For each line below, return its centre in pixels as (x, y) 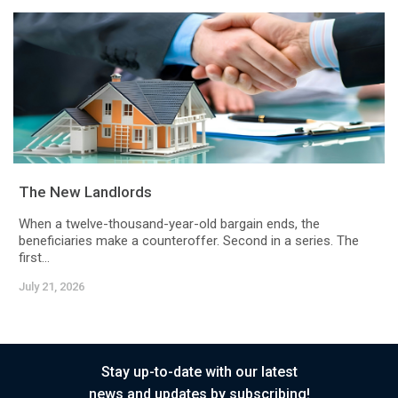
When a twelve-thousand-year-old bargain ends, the (169, 224)
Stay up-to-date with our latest (199, 372)
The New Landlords (85, 192)
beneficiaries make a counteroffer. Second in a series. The (189, 241)
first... (34, 258)
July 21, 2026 (52, 287)
